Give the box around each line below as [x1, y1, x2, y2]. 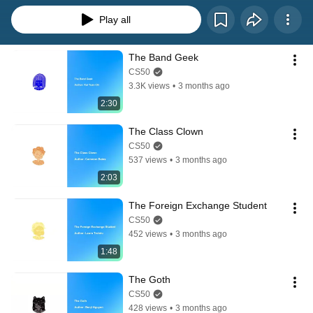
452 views [129, 229, 167, 240]
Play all [99, 14, 131, 26]
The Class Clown [129, 126, 203, 138]
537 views [129, 155, 167, 166]
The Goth [129, 274, 170, 286]
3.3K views [129, 81, 170, 92]
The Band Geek [129, 52, 198, 64]
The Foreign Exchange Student [129, 200, 267, 212]
